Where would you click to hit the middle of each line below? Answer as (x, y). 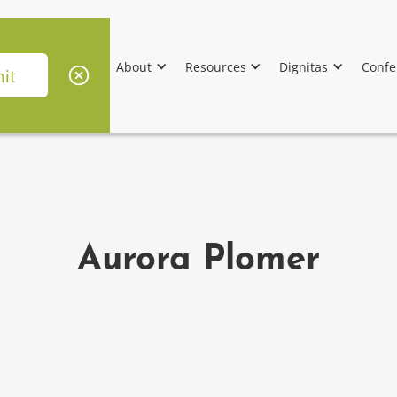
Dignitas (304, 66)
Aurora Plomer (198, 261)
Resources (215, 66)
